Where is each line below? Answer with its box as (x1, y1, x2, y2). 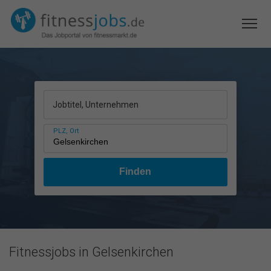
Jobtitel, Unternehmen (52, 100, 139, 109)
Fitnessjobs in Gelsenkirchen (9, 244, 174, 260)
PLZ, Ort (53, 127, 79, 135)
